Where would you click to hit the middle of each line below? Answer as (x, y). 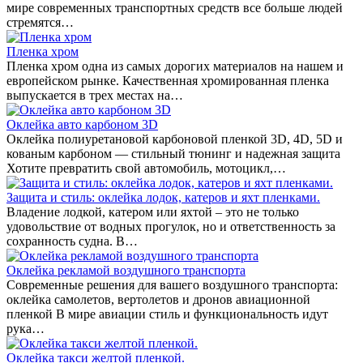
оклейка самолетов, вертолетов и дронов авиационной (158, 300)
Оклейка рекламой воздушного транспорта (126, 271)
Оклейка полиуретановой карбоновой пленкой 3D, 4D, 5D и (175, 139)
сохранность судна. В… (72, 241)
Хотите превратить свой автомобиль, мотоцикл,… (146, 169)
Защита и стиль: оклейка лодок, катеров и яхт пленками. (163, 198)
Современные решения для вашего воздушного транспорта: (172, 285)
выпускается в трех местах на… (95, 96)
